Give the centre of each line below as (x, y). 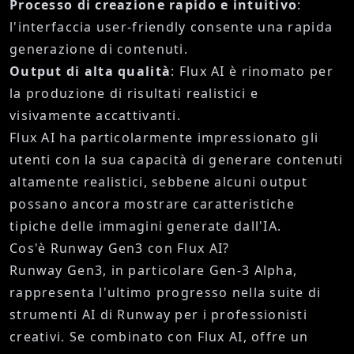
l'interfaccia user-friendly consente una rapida (171, 27)
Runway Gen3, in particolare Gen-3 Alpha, (154, 271)
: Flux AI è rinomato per (252, 72)
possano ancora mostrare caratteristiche (152, 204)
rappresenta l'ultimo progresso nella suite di (166, 293)
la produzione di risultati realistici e (134, 94)
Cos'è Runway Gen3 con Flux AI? (120, 249)
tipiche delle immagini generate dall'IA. (146, 226)
